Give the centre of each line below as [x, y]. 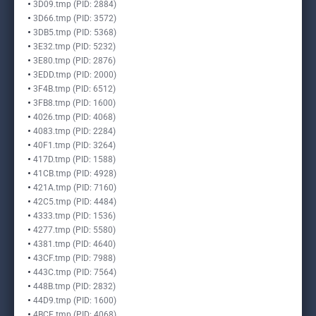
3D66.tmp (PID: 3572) [75, 18]
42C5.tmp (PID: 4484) [75, 202]
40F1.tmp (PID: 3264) [74, 145]
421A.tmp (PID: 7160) [75, 188]
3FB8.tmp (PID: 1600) [74, 103]
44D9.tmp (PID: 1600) [75, 300]
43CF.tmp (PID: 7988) [74, 258]
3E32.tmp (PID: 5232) [74, 47]
